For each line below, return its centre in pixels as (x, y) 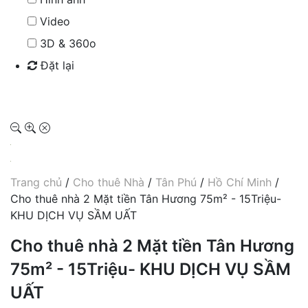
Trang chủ (36, 182)
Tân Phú (176, 182)
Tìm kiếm (55, 93)
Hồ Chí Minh (240, 182)
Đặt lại (56, 65)
